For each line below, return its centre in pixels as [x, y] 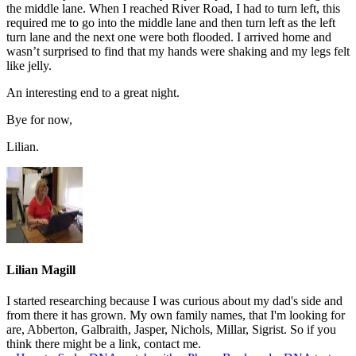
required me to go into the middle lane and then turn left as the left [171, 22]
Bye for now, [39, 119]
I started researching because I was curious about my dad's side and [174, 301]
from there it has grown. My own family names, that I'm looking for [176, 315]
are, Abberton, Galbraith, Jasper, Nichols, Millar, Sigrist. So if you [171, 330]
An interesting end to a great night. [93, 92]
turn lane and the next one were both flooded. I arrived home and [169, 37]
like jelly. [29, 65]
